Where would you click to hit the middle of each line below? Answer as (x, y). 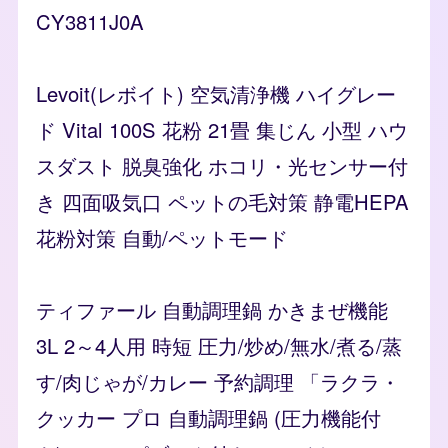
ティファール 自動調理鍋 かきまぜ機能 (212, 310)
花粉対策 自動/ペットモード (162, 238)
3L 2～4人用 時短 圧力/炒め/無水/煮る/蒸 (219, 346)
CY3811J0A (90, 22)
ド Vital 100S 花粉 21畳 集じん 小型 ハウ (222, 130)
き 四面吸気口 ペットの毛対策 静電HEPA (222, 202)
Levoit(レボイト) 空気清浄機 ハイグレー (216, 94)
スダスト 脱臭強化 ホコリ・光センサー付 (222, 166)
